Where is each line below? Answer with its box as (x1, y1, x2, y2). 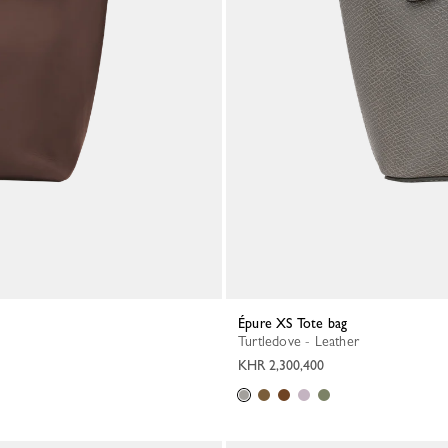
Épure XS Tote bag (245, 315, 348, 331)
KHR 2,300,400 (238, 357, 324, 373)
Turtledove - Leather (245, 333, 359, 349)
